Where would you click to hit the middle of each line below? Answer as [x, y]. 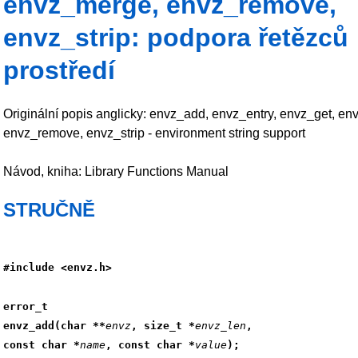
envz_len [221, 326]
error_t [26, 307]
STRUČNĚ [49, 209]
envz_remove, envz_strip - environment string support [154, 133]
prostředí [59, 71]
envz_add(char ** [54, 326]
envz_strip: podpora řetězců [176, 38]
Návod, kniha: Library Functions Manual [116, 171]
